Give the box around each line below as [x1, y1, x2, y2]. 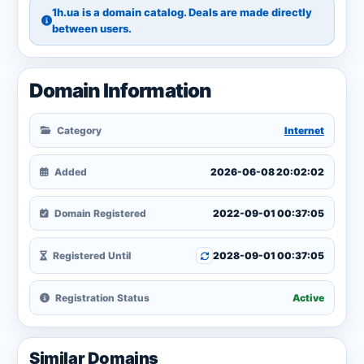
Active [292, 292, 324, 304]
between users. [52, 22, 132, 35]
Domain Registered [52, 207, 146, 219]
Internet [284, 124, 324, 136]
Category [54, 124, 102, 136]
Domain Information [29, 79, 211, 102]
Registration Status [53, 292, 149, 304]
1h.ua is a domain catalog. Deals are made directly [52, 6, 312, 19]
